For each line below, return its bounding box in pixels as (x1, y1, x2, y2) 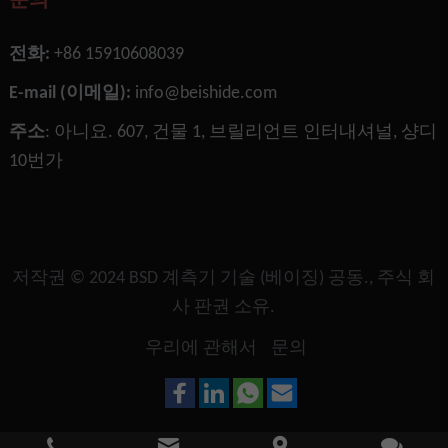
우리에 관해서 (145, 339, 258, 359)
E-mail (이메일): (8, 84, 131, 104)
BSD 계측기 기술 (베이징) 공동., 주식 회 (129, 269, 436, 289)
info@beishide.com (134, 84, 277, 104)
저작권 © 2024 (12, 269, 130, 289)
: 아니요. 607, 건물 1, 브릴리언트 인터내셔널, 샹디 (44, 123, 437, 143)
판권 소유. (190, 298, 276, 318)
